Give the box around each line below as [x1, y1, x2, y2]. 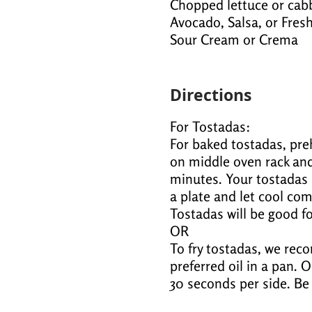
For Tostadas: [170, 118, 251, 136]
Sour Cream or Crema [170, 31, 298, 49]
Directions [170, 84, 251, 107]
